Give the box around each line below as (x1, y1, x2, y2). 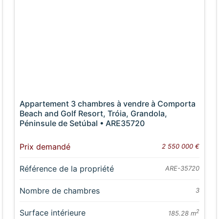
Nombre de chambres (20, 186, 100, 196)
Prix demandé (20, 142, 71, 152)
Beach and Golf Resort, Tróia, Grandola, (20, 109, 168, 119)
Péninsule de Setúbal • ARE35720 (20, 118, 145, 129)
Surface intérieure (20, 208, 86, 218)
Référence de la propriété (20, 164, 114, 174)
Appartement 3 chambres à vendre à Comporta (20, 99, 196, 109)
